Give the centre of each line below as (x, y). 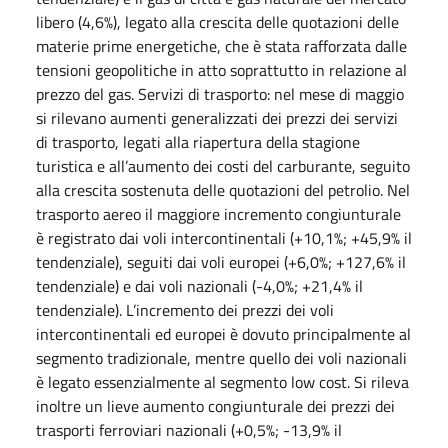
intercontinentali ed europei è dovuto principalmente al (223, 333)
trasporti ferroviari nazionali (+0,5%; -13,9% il (189, 429)
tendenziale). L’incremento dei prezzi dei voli (185, 309)
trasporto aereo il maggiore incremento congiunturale (218, 213)
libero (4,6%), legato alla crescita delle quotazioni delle (217, 21)
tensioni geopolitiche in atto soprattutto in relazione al (221, 69)
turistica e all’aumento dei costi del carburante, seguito (223, 165)
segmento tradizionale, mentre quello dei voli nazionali (221, 357)
